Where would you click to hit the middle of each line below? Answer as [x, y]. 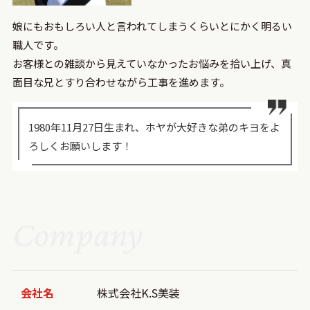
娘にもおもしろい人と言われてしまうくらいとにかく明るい [152, 26]
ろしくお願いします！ [80, 146]
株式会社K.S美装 [139, 292]
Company [78, 234]
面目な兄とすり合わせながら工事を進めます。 [121, 82]
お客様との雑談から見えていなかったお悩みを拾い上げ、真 [152, 64]
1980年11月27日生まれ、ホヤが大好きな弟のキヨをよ [154, 127]
